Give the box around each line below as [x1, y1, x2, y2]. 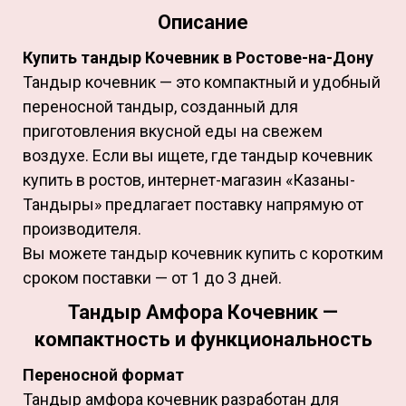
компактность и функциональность [34, 327, 372, 351]
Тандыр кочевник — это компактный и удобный [23, 72, 381, 92]
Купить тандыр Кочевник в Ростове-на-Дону [23, 47, 377, 67]
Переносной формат [23, 364, 188, 384]
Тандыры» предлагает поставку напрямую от [23, 194, 363, 214]
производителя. [23, 218, 145, 238]
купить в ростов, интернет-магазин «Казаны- [23, 169, 355, 189]
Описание [158, 10, 248, 34]
